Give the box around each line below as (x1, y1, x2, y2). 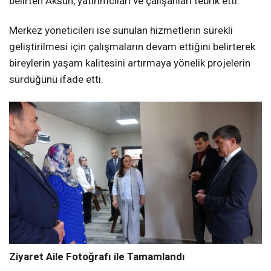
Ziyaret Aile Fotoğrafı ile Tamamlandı (9, 250, 185, 263)
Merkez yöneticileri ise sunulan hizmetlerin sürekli (9, 24, 233, 37)
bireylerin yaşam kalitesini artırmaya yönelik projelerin (9, 57, 250, 70)
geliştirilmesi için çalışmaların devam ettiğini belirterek (9, 41, 255, 53)
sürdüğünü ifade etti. (9, 73, 103, 86)
